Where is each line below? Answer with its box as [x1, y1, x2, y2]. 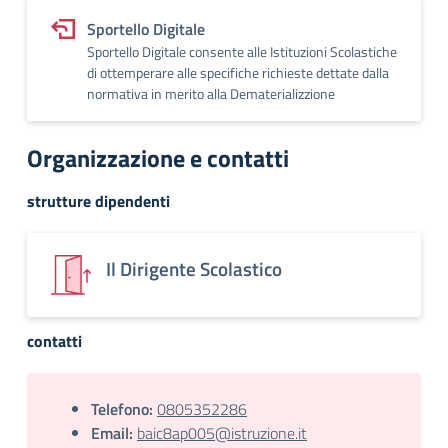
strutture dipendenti [27, 189, 170, 213]
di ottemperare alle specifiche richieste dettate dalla [87, 62, 389, 83]
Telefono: [91, 397, 153, 421]
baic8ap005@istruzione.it [137, 421, 307, 445]
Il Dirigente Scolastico [106, 254, 282, 283]
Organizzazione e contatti [27, 140, 289, 176]
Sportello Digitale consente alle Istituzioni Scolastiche [87, 41, 397, 62]
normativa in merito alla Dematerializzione [87, 83, 335, 104]
